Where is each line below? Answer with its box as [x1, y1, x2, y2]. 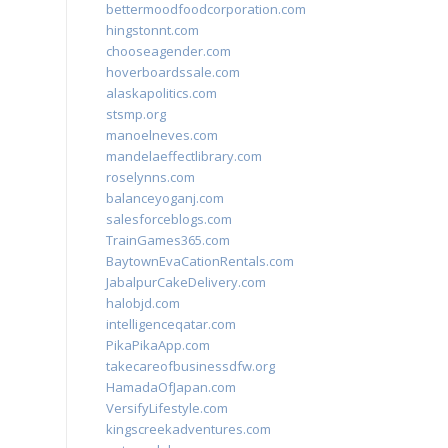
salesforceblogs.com [106, 210, 232, 228]
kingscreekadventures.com [106, 420, 271, 438]
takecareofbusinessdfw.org [106, 357, 275, 375]
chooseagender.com [106, 42, 231, 60]
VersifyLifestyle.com [106, 399, 228, 417]
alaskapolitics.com [106, 84, 217, 102]
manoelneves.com [106, 126, 218, 144]
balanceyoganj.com [106, 189, 224, 207]
